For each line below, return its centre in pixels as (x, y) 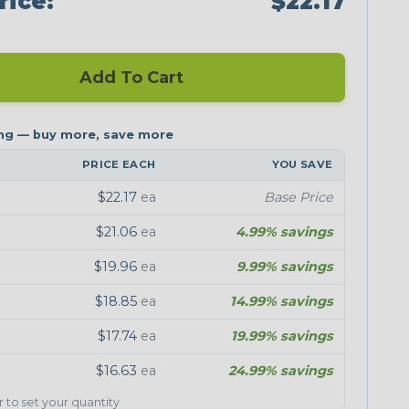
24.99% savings (280, 370)
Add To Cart (130, 77)
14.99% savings (281, 301)
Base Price (298, 197)
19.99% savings (282, 336)
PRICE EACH (119, 164)
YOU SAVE (302, 164)
